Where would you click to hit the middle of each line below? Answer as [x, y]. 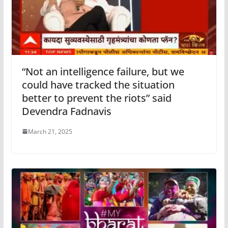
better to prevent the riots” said [96, 98]
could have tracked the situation [98, 84]
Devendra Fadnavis [66, 111]
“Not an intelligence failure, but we [103, 71]
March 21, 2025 [50, 131]
